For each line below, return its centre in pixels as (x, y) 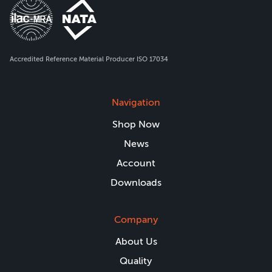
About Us (136, 241)
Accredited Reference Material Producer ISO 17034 (89, 59)
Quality (136, 261)
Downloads (136, 182)
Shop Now (136, 124)
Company (136, 219)
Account (136, 163)
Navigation (136, 102)
